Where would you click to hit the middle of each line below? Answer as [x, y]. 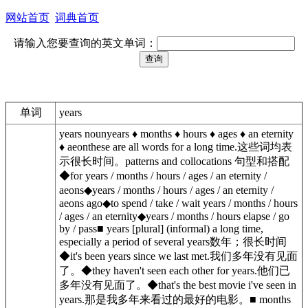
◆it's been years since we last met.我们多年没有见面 [178, 256]
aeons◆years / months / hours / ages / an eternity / [166, 190]
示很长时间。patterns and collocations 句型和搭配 [174, 161]
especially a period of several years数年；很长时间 [173, 242]
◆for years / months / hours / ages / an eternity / [163, 176]
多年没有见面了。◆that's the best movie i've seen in [178, 285]
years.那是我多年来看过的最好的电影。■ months [175, 299]
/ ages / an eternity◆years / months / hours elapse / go [174, 216]
